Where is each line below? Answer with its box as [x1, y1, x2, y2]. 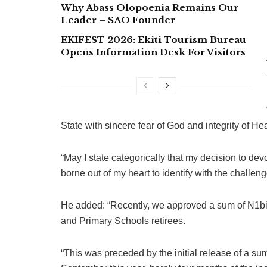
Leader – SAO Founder [61, 14, 175, 26]
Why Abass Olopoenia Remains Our [61, 2, 238, 14]
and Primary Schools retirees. [61, 216, 185, 226]
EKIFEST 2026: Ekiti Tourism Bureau [61, 34, 246, 46]
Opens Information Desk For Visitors [61, 46, 246, 58]
